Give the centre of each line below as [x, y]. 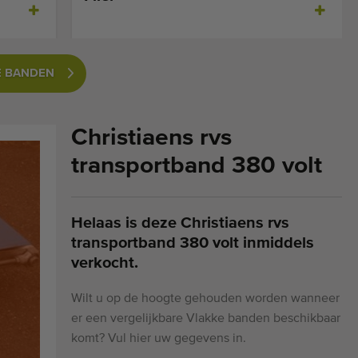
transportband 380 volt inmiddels [193, 243]
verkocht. [105, 263]
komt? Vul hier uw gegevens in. [159, 338]
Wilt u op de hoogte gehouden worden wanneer [206, 298]
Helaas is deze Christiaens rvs [181, 223]
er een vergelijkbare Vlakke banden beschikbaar [206, 318]
